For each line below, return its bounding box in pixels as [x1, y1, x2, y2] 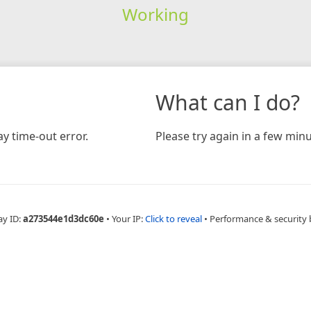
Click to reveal [144, 212, 202, 225]
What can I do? [155, 87, 300, 117]
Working [121, 2, 189, 26]
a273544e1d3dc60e [22, 212, 104, 225]
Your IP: [111, 212, 145, 225]
